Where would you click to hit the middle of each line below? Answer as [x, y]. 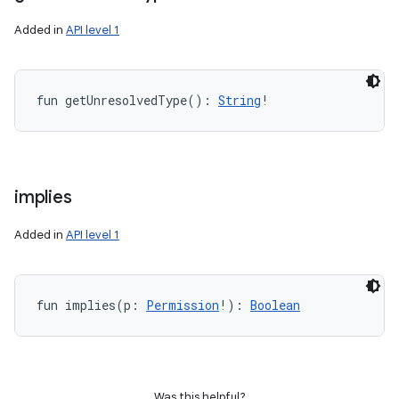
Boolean [275, 305]
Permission [183, 305]
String [240, 100]
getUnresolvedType [126, 100]
